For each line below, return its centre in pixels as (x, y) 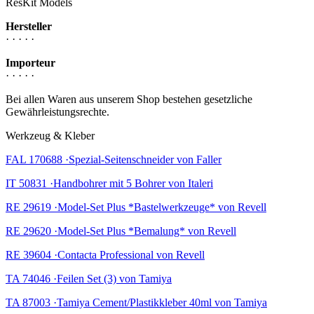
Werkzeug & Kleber (50, 135)
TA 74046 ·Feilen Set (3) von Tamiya (89, 278)
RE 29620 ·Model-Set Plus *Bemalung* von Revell (121, 231)
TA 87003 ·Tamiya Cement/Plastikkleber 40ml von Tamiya (136, 302)
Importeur (30, 62)
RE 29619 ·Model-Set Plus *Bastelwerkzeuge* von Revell (136, 207)
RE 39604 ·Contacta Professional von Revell (105, 254)
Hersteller (29, 26)
